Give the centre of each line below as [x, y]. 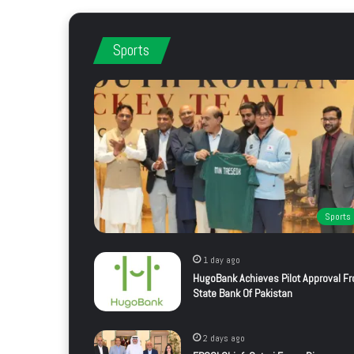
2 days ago [224, 339]
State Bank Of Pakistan [242, 294]
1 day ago [221, 260]
